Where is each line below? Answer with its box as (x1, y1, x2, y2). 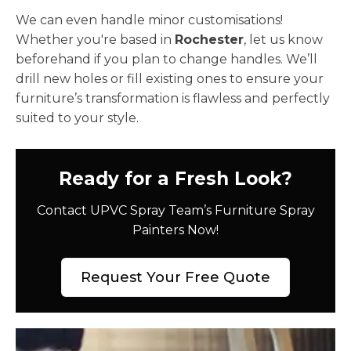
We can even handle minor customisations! (16, 12, 283, 27)
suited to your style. (16, 110, 139, 125)
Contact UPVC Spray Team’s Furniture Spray (36, 202, 315, 218)
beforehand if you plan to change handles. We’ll (16, 51, 317, 67)
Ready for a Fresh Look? (59, 167, 292, 190)
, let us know (244, 31, 323, 47)
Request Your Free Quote (81, 268, 270, 286)
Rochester (175, 31, 244, 47)
